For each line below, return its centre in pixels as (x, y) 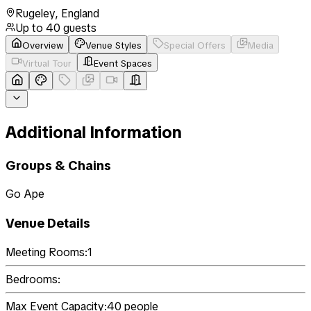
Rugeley (35, 13)
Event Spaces (123, 63)
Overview (43, 45)
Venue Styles (114, 45)
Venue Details (48, 224)
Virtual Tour (47, 63)
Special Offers (195, 45)
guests (78, 28)
